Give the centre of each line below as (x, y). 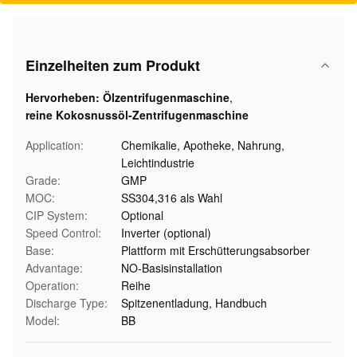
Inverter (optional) (166, 233)
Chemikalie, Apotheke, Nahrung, (203, 145)
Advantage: (54, 268)
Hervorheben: (63, 97)
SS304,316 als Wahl (172, 198)
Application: (55, 145)
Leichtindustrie (158, 163)
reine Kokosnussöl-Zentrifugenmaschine (137, 115)
